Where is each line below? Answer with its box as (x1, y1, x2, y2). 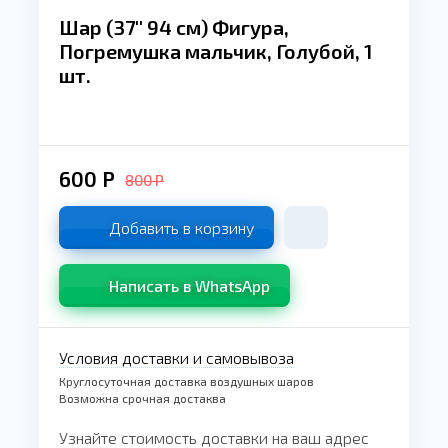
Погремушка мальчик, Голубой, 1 (59, 39, 373, 63)
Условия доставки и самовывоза (59, 348, 294, 367)
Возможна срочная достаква (59, 391, 226, 405)
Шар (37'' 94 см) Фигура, (59, 15, 289, 39)
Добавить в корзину (109, 218, 254, 237)
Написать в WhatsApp (109, 276, 270, 295)
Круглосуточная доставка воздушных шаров (59, 374, 314, 388)
